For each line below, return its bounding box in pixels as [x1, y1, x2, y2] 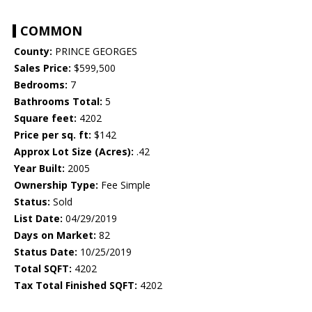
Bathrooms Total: [14, 95, 102, 109]
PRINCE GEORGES [52, 45, 137, 58]
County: [14, 45, 52, 58]
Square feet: [14, 111, 77, 125]
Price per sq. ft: [14, 128, 91, 142]
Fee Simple [98, 178, 150, 192]
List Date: [14, 212, 63, 226]
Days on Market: [14, 228, 96, 242]
